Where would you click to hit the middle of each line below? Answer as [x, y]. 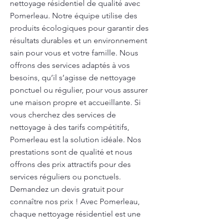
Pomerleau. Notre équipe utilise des [74, 16]
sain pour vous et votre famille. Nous [74, 53]
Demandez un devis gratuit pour [67, 189]
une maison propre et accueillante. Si [75, 102]
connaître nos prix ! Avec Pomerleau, [75, 201]
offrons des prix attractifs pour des [70, 164]
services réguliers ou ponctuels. [65, 177]
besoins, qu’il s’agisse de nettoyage [73, 78]
